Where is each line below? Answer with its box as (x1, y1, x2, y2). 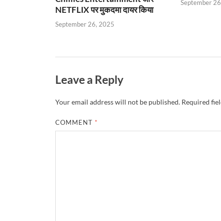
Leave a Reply (55, 72, 123, 86)
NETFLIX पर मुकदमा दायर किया (55, 4, 153, 15)
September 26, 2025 (55, 20, 114, 28)
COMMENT (55, 118, 95, 127)
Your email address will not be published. (55, 98, 180, 107)
